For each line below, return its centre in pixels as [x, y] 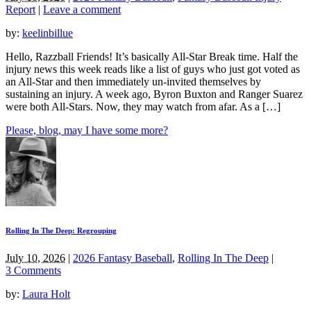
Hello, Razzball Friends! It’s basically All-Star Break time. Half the [152, 57]
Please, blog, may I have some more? [87, 131]
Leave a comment [82, 10]
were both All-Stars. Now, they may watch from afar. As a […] [143, 107]
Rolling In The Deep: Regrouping [61, 231]
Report [20, 10]
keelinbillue [48, 33]
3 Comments [33, 271]
